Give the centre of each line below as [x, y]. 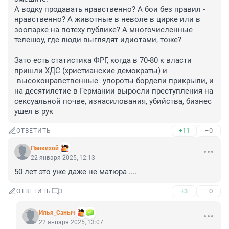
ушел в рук [34, 112]
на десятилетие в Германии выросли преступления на [114, 91]
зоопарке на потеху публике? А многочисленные [104, 30]
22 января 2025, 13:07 [71, 223]
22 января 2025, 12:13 [63, 158]
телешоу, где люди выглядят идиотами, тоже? [98, 40]
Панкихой [45, 148]
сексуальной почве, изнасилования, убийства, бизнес [113, 101]
